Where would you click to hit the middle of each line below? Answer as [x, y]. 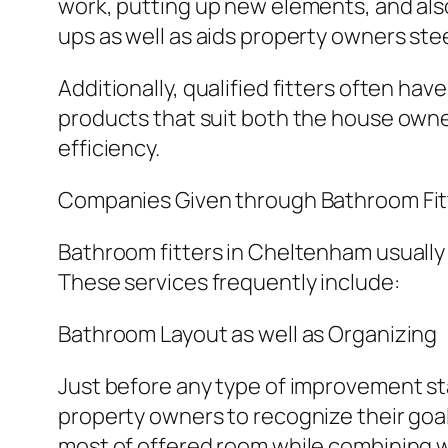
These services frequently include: [229, 282]
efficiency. [109, 148]
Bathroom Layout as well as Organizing [248, 334]
